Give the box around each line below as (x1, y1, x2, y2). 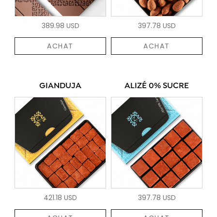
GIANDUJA (39, 81, 81, 91)
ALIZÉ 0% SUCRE (124, 81, 189, 91)
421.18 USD (44, 192, 77, 202)
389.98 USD (41, 20, 79, 31)
